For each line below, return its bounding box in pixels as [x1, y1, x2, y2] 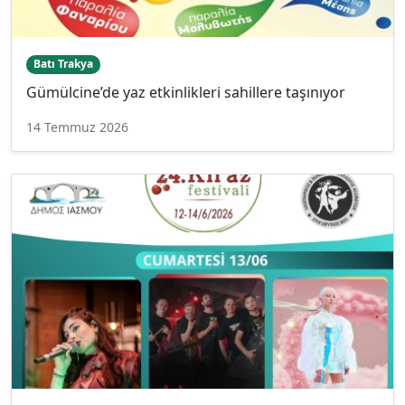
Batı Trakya [33, 56, 93, 72]
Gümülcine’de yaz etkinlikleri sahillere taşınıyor [26, 81, 345, 102]
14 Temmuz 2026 [26, 118, 128, 136]
